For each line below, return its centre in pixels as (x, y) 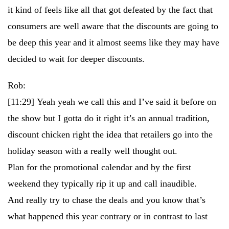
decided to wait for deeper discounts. (76, 59)
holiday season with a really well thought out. (93, 151)
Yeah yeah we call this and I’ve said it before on (127, 102)
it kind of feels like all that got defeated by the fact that (110, 10)
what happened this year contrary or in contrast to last (108, 216)
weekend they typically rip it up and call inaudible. (102, 184)
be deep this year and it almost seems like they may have (113, 42)
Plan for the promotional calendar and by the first (99, 167)
